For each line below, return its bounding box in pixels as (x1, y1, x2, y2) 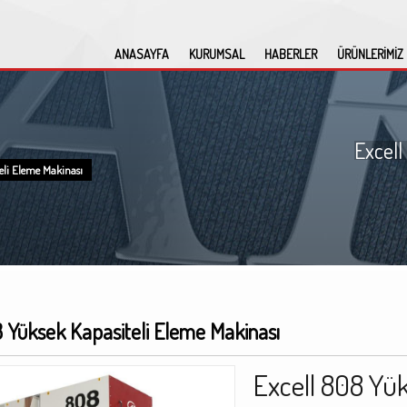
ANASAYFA (114, 46, 169, 62)
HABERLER (264, 46, 317, 62)
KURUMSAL (189, 46, 244, 62)
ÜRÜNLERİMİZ (337, 46, 403, 62)
